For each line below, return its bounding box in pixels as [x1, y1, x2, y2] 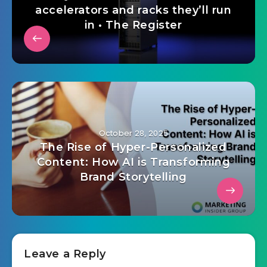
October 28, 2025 [98, 128, 169, 139]
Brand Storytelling [80, 170, 187, 184]
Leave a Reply [24, 247, 106, 261]
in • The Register [85, 18, 182, 32]
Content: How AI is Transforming [36, 156, 231, 169]
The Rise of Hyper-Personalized [40, 141, 227, 154]
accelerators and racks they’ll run [35, 4, 232, 17]
